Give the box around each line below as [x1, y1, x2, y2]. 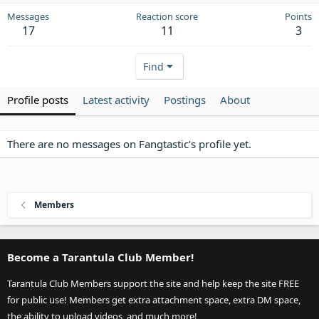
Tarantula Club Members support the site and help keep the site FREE [7, 277, 299, 290]
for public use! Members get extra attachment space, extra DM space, [7, 293, 300, 306]
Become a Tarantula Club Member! [7, 250, 194, 264]
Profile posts [7, 93, 68, 107]
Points [285, 10, 312, 23]
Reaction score [136, 10, 198, 23]
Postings [164, 93, 206, 107]
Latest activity [83, 93, 150, 107]
